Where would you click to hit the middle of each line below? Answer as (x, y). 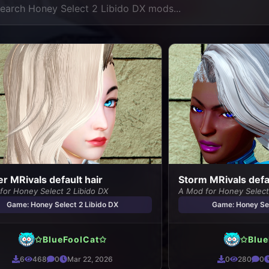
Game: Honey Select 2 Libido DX (62, 204)
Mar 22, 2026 (90, 259)
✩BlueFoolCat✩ (71, 239)
